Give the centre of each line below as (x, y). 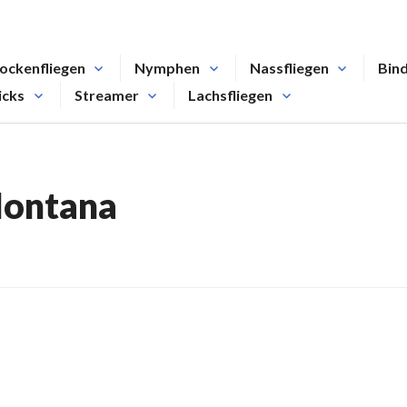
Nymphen (167, 68)
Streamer (106, 95)
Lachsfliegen (230, 95)
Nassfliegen (289, 68)
